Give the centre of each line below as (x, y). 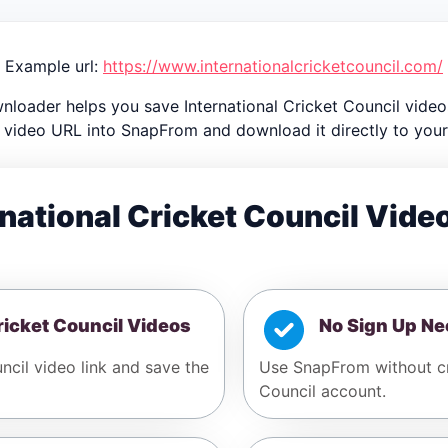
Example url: (54, 66)
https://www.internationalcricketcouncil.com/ (273, 66)
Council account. (322, 391)
